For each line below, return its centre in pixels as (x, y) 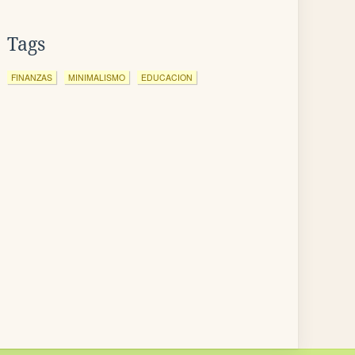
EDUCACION (167, 77)
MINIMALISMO (97, 77)
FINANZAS (32, 77)
